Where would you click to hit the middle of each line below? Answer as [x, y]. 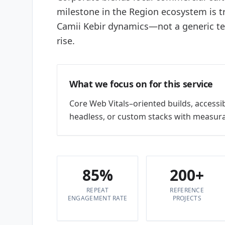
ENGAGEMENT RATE [97, 198]
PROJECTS [187, 198]
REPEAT [97, 190]
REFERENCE [187, 190]
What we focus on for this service [141, 84]
